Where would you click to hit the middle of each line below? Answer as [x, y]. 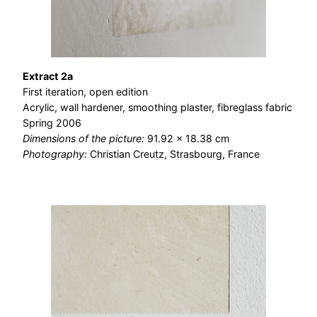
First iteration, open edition [85, 92]
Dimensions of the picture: [85, 138]
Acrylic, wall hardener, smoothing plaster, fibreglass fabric [157, 107]
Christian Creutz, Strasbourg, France [175, 154]
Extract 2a [48, 76]
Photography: [56, 154]
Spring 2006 [52, 123]
